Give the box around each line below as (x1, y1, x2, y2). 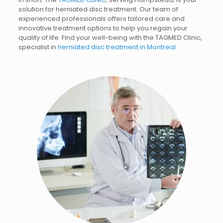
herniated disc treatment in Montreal (57, 42, 176, 52)
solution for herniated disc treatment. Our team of (18, 4, 178, 14)
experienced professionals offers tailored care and (18, 14, 185, 23)
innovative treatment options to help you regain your (18, 23, 188, 33)
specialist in (18, 42, 58, 52)
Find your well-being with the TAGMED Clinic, (61, 33, 202, 42)
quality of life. (18, 33, 62, 42)
